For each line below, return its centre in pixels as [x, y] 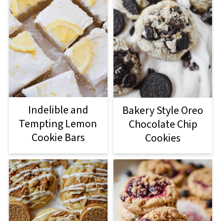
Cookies [163, 138]
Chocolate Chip [163, 124]
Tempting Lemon [58, 124]
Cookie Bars [58, 138]
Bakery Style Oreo [163, 110]
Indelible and [58, 110]
